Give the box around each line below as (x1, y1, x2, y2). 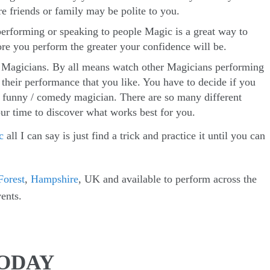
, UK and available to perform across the (78, 173, 257, 186)
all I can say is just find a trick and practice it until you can (4, 130, 265, 142)
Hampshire (31, 173, 78, 186)
